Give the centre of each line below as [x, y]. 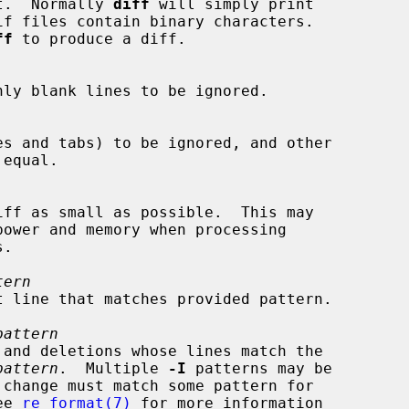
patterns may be [259, 368]
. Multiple [113, 368]
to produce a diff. [100, 38]
